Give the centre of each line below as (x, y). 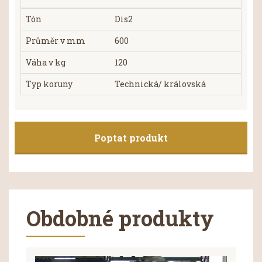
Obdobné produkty (120, 218)
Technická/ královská (160, 84)
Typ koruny (49, 84)
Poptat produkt (131, 138)
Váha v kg (46, 63)
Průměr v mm (56, 41)
